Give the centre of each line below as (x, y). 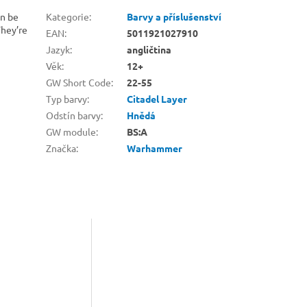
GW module (71, 131)
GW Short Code (79, 82)
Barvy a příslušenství (174, 16)
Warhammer (155, 148)
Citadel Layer (157, 98)
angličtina (149, 49)
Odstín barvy (74, 115)
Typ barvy (67, 98)
